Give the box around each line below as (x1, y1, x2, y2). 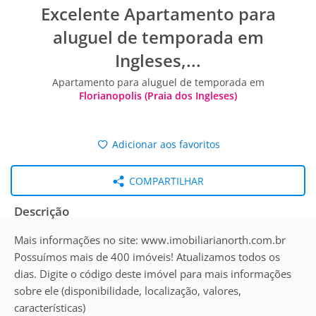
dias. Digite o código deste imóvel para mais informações (14, 267, 291, 281)
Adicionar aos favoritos (109, 138, 221, 151)
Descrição (14, 203, 69, 219)
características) (14, 300, 85, 315)
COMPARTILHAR (126, 174, 204, 188)
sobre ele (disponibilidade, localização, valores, (14, 284, 241, 298)
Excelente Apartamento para (40, 2, 276, 25)
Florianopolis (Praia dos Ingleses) (79, 89, 237, 102)
